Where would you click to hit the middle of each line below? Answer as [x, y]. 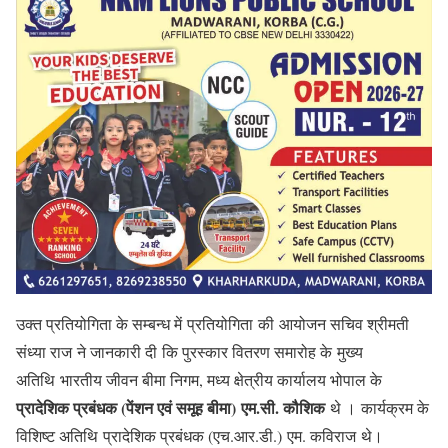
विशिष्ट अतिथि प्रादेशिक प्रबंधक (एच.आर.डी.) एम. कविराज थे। [199, 435]
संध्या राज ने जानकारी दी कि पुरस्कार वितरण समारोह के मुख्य [189, 351]
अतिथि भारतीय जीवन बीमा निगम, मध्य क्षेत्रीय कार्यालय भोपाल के [199, 379]
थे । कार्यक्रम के [377, 407]
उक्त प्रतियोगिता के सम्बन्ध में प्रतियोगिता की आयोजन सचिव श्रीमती [212, 323]
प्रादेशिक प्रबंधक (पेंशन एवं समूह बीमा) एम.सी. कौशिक [170, 407]
